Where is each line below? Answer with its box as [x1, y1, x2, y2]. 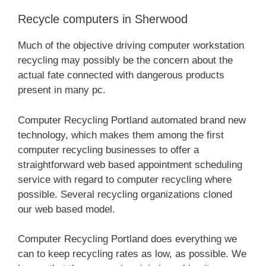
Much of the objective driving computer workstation [18, 40, 244, 52]
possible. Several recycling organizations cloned [18, 188, 232, 200]
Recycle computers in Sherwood [18, 12, 188, 26]
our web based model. [18, 203, 115, 215]
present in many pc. [18, 84, 106, 96]
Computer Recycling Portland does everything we [18, 233, 237, 245]
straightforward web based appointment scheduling [18, 159, 242, 170]
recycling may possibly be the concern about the [18, 55, 233, 66]
